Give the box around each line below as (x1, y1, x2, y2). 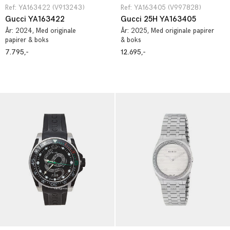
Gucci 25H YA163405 (121, 14, 196, 24)
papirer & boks (5, 36, 49, 44)
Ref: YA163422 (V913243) (5, 4, 85, 12)
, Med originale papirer (147, 27, 214, 35)
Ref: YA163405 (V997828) (121, 4, 201, 12)
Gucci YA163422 (5, 14, 65, 24)
